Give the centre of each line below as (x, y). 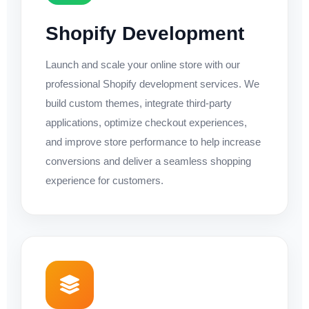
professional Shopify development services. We (152, 83)
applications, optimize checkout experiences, (146, 122)
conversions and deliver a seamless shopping (148, 161)
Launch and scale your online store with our (143, 64)
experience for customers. (104, 180)
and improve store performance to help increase (153, 141)
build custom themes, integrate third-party (139, 103)
